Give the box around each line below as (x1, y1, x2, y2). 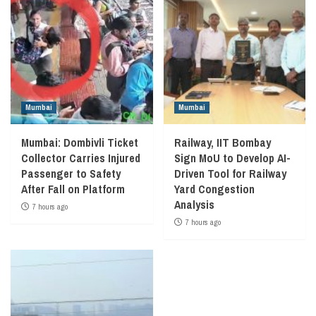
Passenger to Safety (21, 166, 121, 181)
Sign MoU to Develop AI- (174, 150, 291, 166)
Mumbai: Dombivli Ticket (21, 135, 138, 150)
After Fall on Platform (21, 181, 125, 197)
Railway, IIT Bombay (174, 135, 271, 150)
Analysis (174, 197, 214, 212)
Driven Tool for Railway (174, 166, 286, 181)
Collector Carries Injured (21, 150, 140, 166)
